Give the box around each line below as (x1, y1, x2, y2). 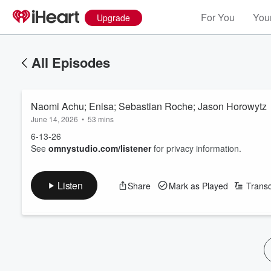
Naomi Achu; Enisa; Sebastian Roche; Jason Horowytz (62, 99, 267, 113)
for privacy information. (151, 142, 241, 154)
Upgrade (97, 11, 130, 24)
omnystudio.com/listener (48, 142, 151, 154)
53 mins (88, 114, 114, 124)
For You (201, 10, 235, 24)
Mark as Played (168, 179, 228, 192)
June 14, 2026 (31, 114, 78, 124)
